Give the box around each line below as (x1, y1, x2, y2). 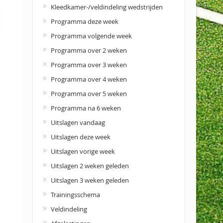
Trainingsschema (50, 190, 100, 199)
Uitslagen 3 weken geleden (50, 176, 129, 185)
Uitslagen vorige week (50, 147, 115, 156)
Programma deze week (50, 17, 118, 26)
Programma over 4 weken (50, 75, 127, 84)
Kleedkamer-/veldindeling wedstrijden (50, 2, 163, 11)
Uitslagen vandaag (50, 118, 105, 127)
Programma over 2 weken (50, 46, 127, 55)
